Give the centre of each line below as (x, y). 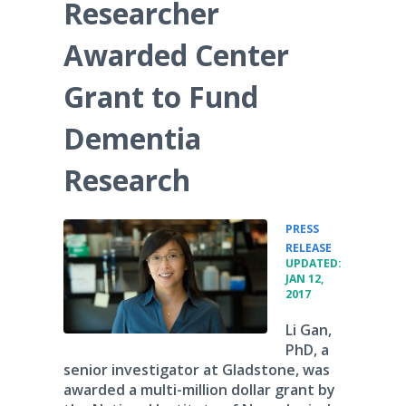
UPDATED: (314, 263)
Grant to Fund (161, 97)
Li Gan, (309, 330)
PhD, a (307, 350)
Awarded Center (176, 55)
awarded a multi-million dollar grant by (199, 390)
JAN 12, (304, 279)
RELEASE (309, 248)
